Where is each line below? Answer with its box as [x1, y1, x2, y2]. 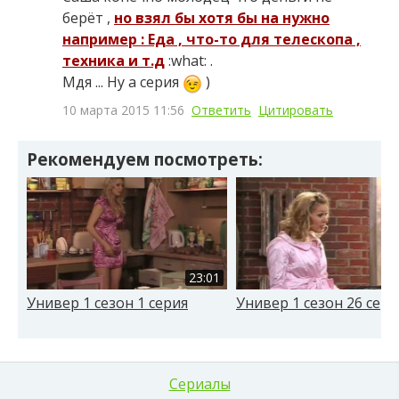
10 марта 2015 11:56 [62, 101, 184, 118]
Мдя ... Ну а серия [62, 72, 183, 92]
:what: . [165, 51, 213, 70]
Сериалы [168, 374, 231, 395]
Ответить [191, 101, 251, 118]
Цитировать [258, 101, 333, 118]
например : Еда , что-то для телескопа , [62, 29, 361, 49]
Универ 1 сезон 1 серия [27, 293, 188, 313]
